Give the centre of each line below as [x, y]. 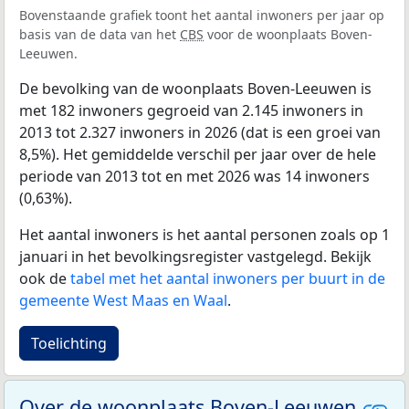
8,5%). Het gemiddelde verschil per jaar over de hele [198, 155]
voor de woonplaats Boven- [288, 35]
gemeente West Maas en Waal [123, 301]
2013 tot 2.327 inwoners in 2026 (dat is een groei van [200, 133]
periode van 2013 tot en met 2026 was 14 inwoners [194, 177]
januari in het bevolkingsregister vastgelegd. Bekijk [195, 257]
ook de [45, 279]
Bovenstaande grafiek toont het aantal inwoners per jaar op [202, 16]
